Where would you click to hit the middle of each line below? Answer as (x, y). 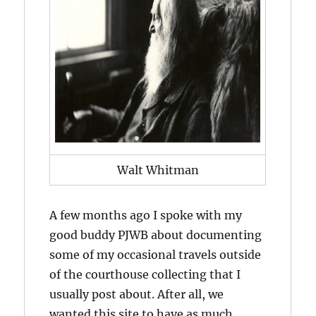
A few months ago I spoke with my (146, 215)
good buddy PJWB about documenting (156, 235)
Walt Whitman (158, 170)
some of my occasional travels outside (156, 254)
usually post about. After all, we (137, 294)
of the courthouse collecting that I (145, 274)
